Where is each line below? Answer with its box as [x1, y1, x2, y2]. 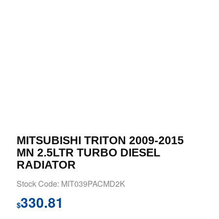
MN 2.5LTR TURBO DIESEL [16, 146, 160, 159]
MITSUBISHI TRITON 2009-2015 [16, 134, 184, 147]
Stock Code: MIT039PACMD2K [16, 178, 125, 190]
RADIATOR [16, 158, 76, 172]
